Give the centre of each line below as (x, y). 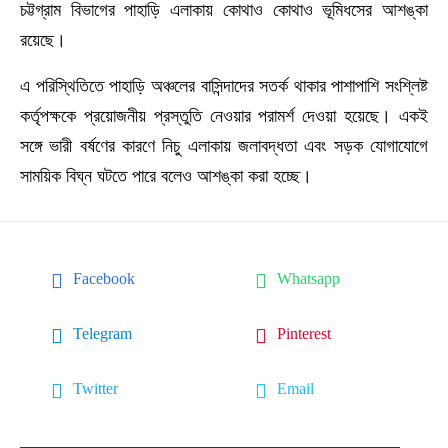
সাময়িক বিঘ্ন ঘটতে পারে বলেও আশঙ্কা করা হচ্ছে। (166, 175)
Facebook (104, 279)
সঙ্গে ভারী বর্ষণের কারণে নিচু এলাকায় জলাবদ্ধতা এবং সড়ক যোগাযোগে (224, 145)
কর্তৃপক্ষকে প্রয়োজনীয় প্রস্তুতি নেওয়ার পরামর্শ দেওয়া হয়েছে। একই (224, 115)
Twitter (95, 389)
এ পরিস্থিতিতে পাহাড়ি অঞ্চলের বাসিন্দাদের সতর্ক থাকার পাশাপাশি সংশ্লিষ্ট (224, 85)
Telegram (102, 334)
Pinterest (304, 334)
